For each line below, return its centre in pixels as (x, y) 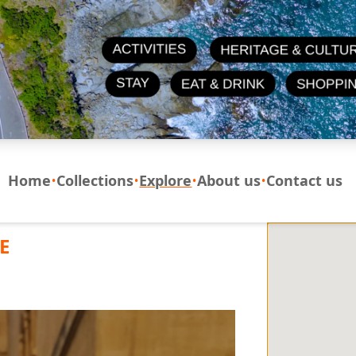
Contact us (305, 181)
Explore (166, 181)
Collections (95, 181)
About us (229, 181)
